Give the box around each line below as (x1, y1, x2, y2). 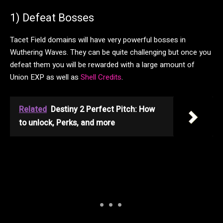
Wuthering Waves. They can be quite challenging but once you (10, 46, 211, 58)
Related (19, 103, 47, 115)
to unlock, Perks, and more (19, 116, 115, 129)
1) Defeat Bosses (10, 11, 94, 24)
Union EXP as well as (10, 71, 81, 83)
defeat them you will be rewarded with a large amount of (10, 59, 195, 70)
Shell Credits (81, 71, 121, 83)
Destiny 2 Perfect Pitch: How (51, 103, 155, 115)
